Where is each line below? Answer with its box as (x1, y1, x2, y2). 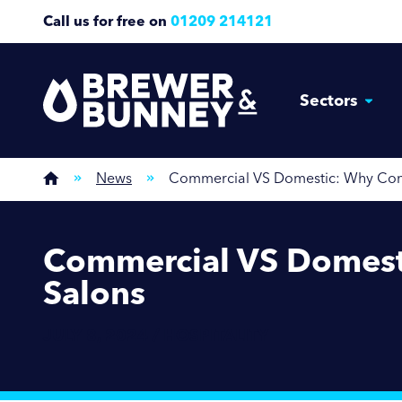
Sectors (300, 91, 358, 110)
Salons (43, 273, 145, 312)
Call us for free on (43, 13, 170, 30)
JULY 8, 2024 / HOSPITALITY (43, 326, 268, 345)
